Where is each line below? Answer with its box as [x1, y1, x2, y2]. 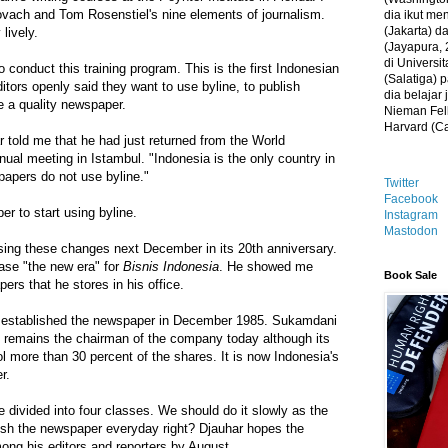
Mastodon [384, 224, 438, 238]
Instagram [384, 208, 438, 222]
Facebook [384, 192, 438, 206]
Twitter [384, 176, 419, 190]
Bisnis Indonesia [123, 259, 219, 275]
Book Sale [384, 269, 437, 281]
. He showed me [219, 259, 313, 275]
